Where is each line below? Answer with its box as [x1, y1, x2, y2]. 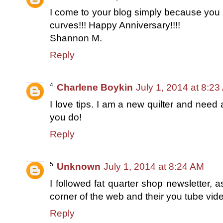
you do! [50, 111, 82, 122]
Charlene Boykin [57, 82, 133, 93]
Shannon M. [50, 32, 102, 43]
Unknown [57, 161, 101, 172]
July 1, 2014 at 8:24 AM [104, 161, 204, 172]
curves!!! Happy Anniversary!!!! [50, 19, 180, 30]
